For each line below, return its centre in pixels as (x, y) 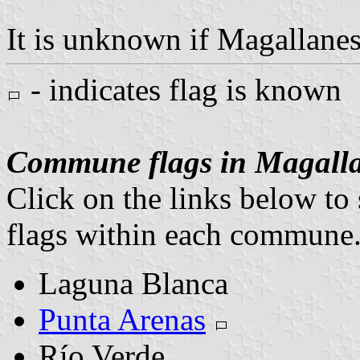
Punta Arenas (122, 319)
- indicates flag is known (182, 89)
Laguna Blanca (133, 283)
